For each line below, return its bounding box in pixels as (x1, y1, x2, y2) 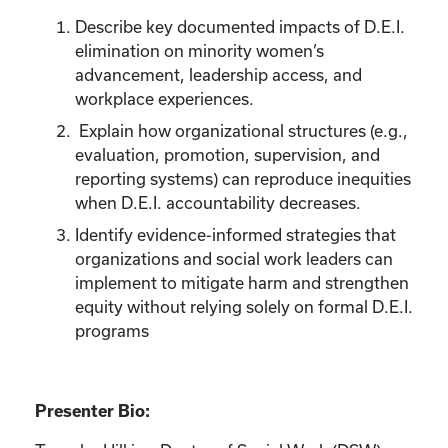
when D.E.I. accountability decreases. (75, 192, 361, 212)
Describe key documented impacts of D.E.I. (75, 16, 405, 36)
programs (75, 320, 149, 340)
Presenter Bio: (35, 401, 150, 420)
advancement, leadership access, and (75, 64, 362, 84)
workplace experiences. (75, 88, 254, 108)
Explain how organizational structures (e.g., (75, 120, 408, 140)
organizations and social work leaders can (75, 248, 393, 268)
